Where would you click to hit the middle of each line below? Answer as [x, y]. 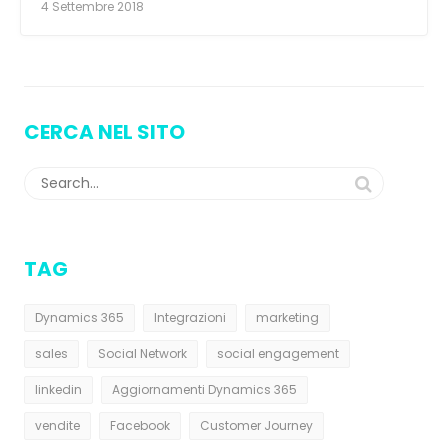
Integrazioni [190, 318]
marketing [287, 318]
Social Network [142, 354]
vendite [57, 426]
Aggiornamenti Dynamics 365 [204, 390]
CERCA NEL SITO [104, 132]
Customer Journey [256, 426]
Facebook [140, 426]
